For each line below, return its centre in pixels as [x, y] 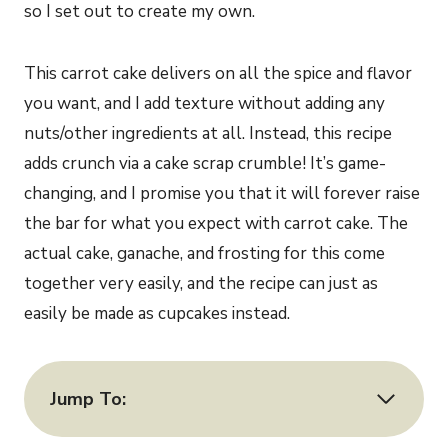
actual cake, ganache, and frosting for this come [204, 253]
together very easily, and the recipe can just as [201, 283]
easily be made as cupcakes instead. [157, 313]
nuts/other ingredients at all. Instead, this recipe [208, 133]
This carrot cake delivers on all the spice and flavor [218, 73]
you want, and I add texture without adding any [204, 103]
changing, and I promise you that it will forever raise [222, 193]
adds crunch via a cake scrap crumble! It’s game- [205, 163]
